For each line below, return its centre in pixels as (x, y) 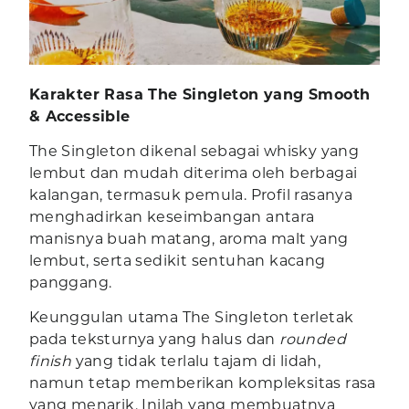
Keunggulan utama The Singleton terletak (191, 318)
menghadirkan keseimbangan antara (172, 217)
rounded (313, 340)
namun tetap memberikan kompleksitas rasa (202, 383)
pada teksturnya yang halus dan (154, 340)
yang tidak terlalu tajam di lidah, (196, 362)
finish (50, 362)
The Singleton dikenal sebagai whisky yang (194, 152)
